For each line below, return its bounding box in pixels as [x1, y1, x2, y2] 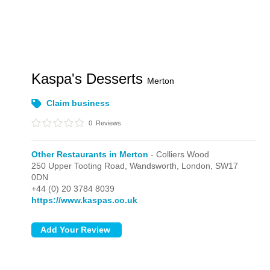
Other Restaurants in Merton [31, 149, 149, 159]
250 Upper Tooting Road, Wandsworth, [31, 161, 182, 171]
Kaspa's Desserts [31, 71, 148, 87]
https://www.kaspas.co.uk [31, 195, 138, 205]
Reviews [94, 119, 122, 127]
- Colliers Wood [148, 149, 210, 159]
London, [181, 161, 216, 171]
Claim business [46, 98, 110, 108]
